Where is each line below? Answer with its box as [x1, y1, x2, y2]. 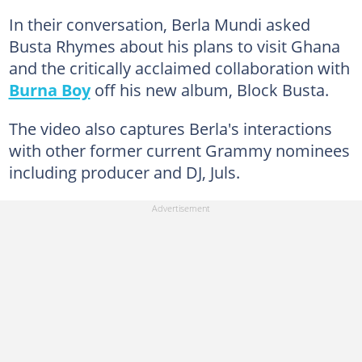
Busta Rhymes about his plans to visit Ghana [8, 34, 340, 57]
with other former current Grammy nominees [8, 138, 350, 162]
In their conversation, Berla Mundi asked [8, 12, 310, 36]
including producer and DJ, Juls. [8, 160, 240, 183]
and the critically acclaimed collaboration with [8, 56, 350, 79]
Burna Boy [8, 78, 90, 101]
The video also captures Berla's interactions [8, 116, 332, 140]
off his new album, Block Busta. [90, 78, 329, 101]
